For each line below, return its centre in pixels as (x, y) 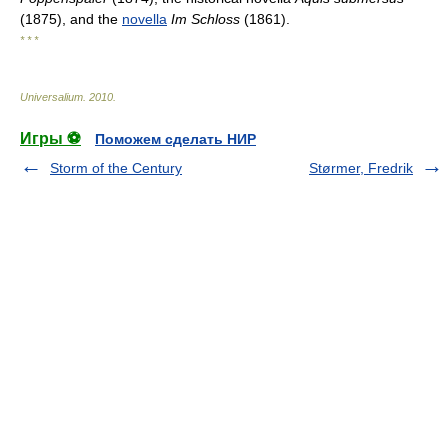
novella (144, 19)
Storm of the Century (116, 168)
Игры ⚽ (50, 138)
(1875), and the (71, 19)
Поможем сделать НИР (175, 139)
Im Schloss (205, 19)
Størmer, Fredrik (361, 168)
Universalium (51, 97)
